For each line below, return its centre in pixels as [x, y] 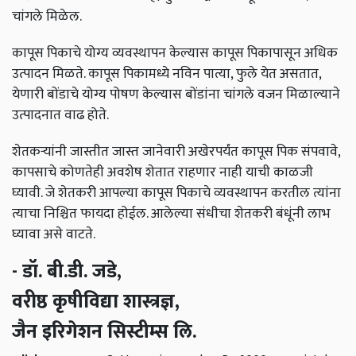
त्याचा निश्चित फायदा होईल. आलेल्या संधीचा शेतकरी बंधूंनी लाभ [171, 214]
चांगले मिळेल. [47, 17]
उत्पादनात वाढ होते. [60, 115]
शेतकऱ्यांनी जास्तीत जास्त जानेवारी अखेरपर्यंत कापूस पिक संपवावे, [176, 152]
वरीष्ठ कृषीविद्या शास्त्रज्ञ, [96, 302]
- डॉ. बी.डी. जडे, [67, 272]
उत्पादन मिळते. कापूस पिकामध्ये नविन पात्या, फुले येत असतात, [166, 74]
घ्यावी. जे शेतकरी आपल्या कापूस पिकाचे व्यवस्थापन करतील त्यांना [176, 193]
